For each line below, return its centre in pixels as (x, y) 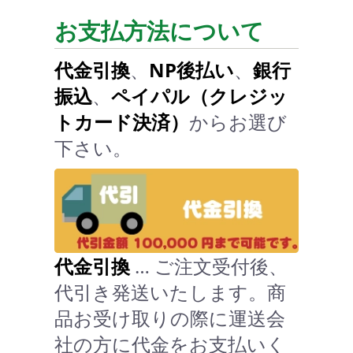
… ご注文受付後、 (209, 266)
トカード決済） (122, 122)
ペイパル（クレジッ (199, 96)
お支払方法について (159, 31)
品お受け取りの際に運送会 (170, 318)
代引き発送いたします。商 (170, 292)
